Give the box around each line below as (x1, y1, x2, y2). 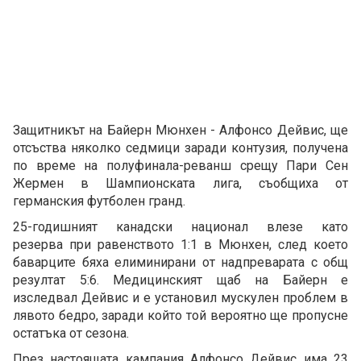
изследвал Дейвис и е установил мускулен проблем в (13, 290, 348, 306)
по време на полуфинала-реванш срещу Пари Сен (13, 158, 348, 174)
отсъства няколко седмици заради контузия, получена (13, 140, 348, 156)
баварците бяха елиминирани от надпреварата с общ (13, 255, 348, 271)
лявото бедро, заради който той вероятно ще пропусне (13, 308, 348, 324)
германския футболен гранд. (13, 193, 185, 210)
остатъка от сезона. (13, 326, 129, 342)
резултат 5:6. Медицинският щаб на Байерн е (13, 272, 348, 288)
